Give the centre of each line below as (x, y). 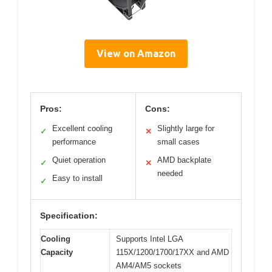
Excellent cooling (82, 129)
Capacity (57, 253)
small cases (178, 142)
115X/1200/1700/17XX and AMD (172, 253)
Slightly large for (186, 129)
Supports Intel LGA (150, 239)
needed (170, 174)
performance (74, 142)
